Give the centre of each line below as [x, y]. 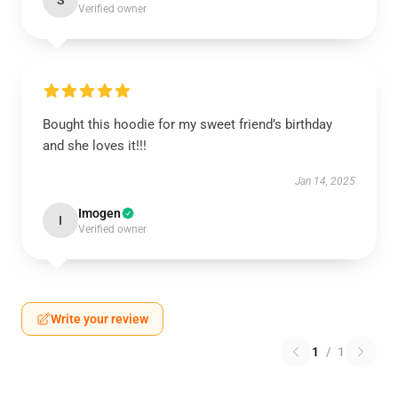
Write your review [99, 319]
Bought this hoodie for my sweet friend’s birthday [187, 124]
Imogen [99, 213]
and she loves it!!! [95, 146]
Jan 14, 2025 [325, 181]
